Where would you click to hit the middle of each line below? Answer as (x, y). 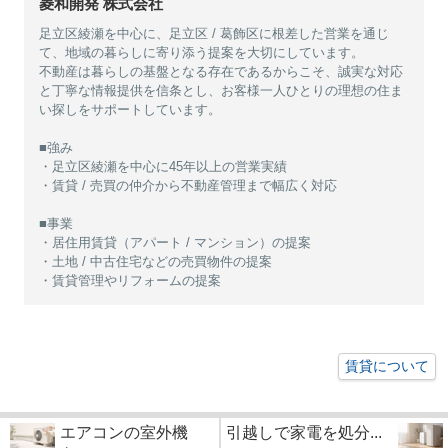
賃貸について (387, 365)
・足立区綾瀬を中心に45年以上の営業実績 (162, 166)
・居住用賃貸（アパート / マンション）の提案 (174, 242)
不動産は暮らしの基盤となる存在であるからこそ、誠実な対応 (220, 71)
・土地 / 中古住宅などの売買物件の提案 (155, 261)
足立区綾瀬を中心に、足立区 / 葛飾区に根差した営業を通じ (213, 33)
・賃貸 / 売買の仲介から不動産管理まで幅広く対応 (187, 185)
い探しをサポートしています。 (129, 109)
